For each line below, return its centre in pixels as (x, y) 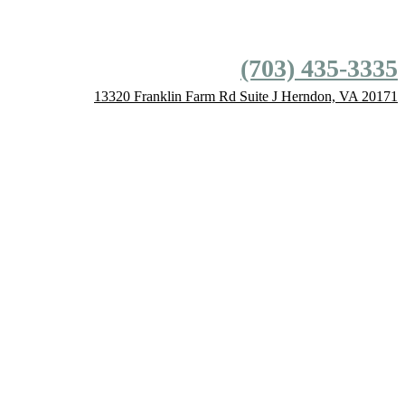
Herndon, (308, 96)
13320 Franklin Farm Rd (165, 96)
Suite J (259, 96)
